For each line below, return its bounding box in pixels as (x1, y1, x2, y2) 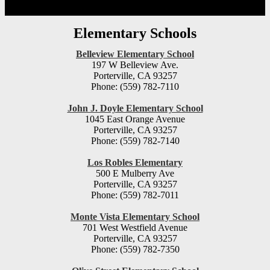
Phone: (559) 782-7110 (91, 81, 179, 92)
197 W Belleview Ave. (92, 60, 178, 71)
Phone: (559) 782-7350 (90, 244, 180, 255)
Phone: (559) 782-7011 (91, 190, 179, 201)
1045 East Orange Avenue (85, 114, 185, 125)
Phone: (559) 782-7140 (90, 136, 180, 146)
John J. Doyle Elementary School (67, 103, 203, 114)
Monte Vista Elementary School (71, 212, 199, 222)
